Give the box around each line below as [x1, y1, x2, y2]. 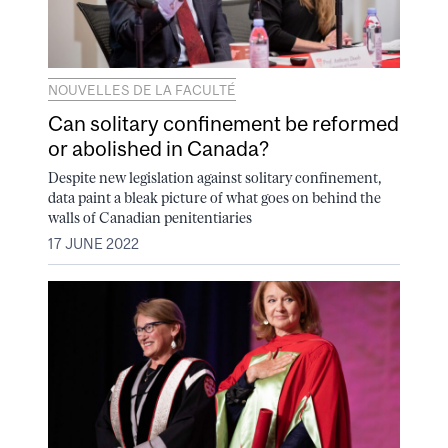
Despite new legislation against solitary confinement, [48, 169, 382, 186]
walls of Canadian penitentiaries [48, 209, 252, 226]
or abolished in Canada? [48, 136, 269, 161]
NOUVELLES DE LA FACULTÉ [48, 82, 236, 99]
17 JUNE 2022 [48, 235, 139, 252]
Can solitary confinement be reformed [48, 111, 399, 136]
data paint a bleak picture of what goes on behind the [48, 189, 381, 206]
